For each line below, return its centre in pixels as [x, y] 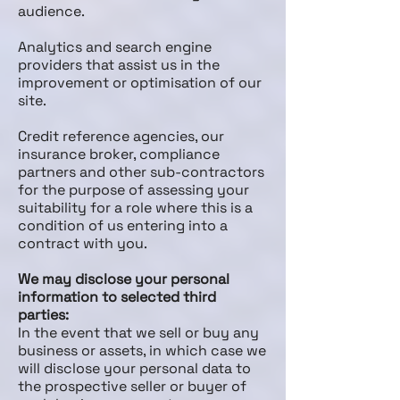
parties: [43, 315]
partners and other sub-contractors [141, 172]
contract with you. [83, 243]
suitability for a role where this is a [135, 208]
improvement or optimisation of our [140, 83]
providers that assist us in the [119, 65]
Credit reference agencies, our [121, 136]
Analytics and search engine [115, 47]
